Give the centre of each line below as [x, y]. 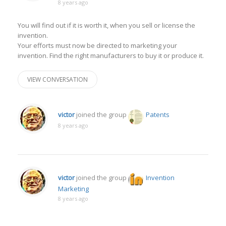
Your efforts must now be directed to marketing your [97, 45]
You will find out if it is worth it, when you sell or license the [106, 25]
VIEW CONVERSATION [58, 79]
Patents [158, 115]
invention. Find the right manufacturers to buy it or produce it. [111, 55]
